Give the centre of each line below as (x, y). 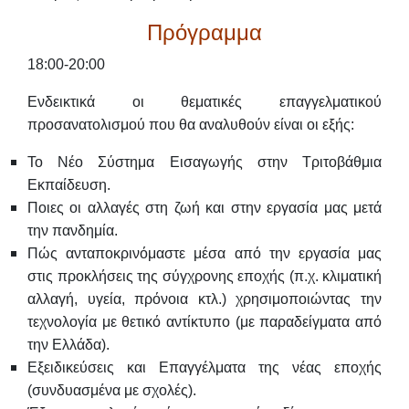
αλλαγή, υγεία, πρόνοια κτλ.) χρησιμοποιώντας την (204, 299)
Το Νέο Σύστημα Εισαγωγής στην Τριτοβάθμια (204, 162)
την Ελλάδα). (68, 344)
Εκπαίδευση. (69, 184)
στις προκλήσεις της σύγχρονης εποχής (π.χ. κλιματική (204, 276)
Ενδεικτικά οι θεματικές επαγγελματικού (204, 101)
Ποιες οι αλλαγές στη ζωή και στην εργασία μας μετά (204, 207)
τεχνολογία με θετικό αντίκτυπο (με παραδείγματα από (204, 321)
